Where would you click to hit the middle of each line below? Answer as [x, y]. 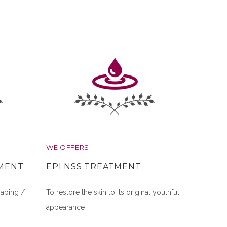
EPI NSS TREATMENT [94, 166]
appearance [65, 207]
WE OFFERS [68, 147]
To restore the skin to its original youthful [113, 192]
